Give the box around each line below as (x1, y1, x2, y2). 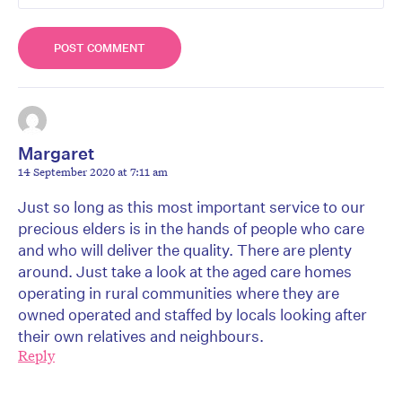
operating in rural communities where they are (18, 283, 339, 302)
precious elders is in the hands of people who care (18, 218, 364, 238)
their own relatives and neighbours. (18, 326, 264, 345)
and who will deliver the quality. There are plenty (18, 240, 352, 259)
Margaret (18, 142, 94, 163)
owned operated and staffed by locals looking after (18, 304, 367, 324)
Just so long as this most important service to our (18, 197, 365, 216)
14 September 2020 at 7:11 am (18, 162, 168, 179)
